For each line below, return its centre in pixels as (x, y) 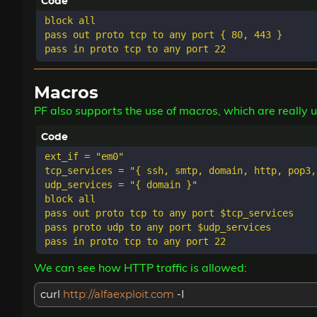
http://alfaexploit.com (120, 295)
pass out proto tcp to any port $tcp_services (169, 213)
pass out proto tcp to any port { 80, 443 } (163, 34)
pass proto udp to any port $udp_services (158, 227)
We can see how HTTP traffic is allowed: (140, 267)
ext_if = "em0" (84, 156)
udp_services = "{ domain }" (121, 184)
